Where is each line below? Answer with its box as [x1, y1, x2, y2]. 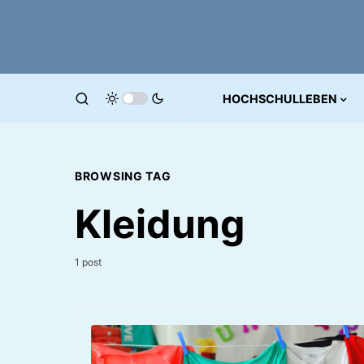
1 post [75, 256, 102, 268]
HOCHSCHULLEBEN [223, 91, 337, 106]
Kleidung [75, 200, 245, 248]
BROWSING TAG [75, 169, 171, 183]
